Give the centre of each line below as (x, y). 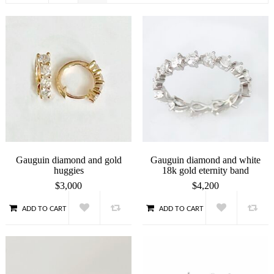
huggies (68, 170)
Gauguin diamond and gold (68, 160)
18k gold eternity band (206, 170)
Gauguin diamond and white (206, 160)
